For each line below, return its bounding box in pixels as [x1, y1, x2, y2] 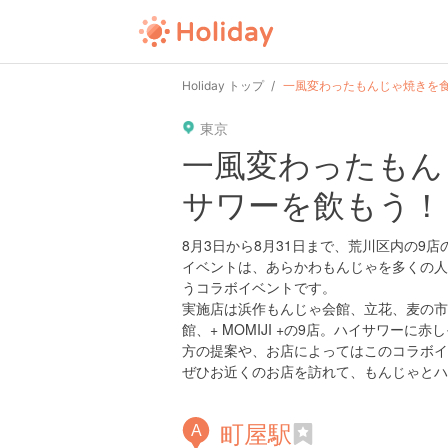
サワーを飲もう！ [182, 180, 443, 226]
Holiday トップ [182, 78, 264, 93]
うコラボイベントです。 [182, 277, 336, 297]
